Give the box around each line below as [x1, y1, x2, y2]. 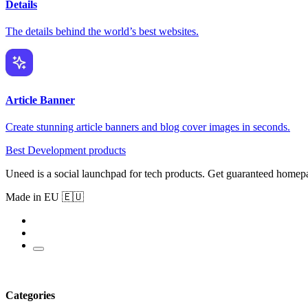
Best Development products [5, 144, 126, 156]
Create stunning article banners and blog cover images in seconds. [5, 120, 290, 133]
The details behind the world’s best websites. [5, 25, 199, 38]
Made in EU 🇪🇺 [5, 190, 84, 203]
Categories [5, 289, 55, 302]
